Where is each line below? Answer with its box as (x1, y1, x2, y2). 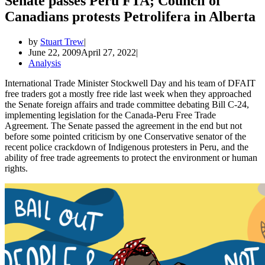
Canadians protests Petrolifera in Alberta (5, 8, 256, 24)
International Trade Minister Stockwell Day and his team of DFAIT (5, 77, 256, 88)
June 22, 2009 (28, 47, 81, 57)
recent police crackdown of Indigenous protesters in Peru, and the (5, 141, 248, 152)
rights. (5, 163, 28, 173)
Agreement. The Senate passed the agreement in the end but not (5, 120, 242, 131)
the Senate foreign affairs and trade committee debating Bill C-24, (5, 99, 249, 109)
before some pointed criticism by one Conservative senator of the (5, 131, 246, 141)
